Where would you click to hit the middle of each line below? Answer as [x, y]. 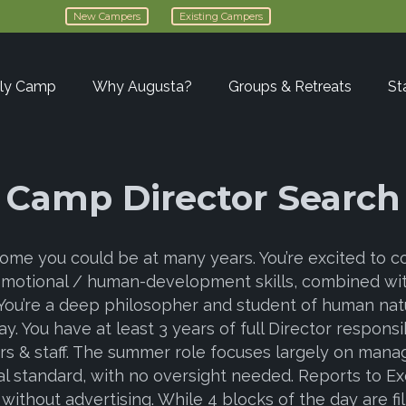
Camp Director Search [203, 198]
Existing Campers [221, 16]
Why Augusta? [142, 87]
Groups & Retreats [290, 87]
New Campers [107, 16]
